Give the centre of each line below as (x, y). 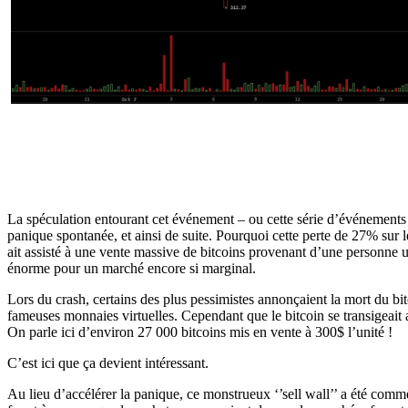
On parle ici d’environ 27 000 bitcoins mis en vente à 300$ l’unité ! (200, 332)
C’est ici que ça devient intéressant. (108, 363)
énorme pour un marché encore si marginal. (132, 269)
